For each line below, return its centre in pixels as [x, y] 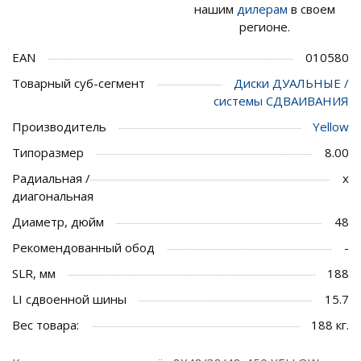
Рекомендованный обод [83, 247]
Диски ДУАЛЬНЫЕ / [291, 83]
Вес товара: [46, 324]
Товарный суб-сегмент [79, 83]
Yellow [331, 126]
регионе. [265, 26]
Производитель [59, 126]
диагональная [53, 195]
